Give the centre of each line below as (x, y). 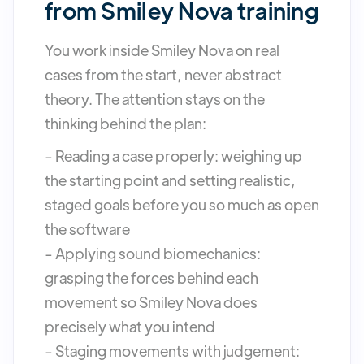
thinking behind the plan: (126, 123)
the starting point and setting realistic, (170, 180)
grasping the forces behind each (152, 278)
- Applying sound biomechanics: (153, 253)
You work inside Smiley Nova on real (162, 50)
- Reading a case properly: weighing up (173, 156)
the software (87, 229)
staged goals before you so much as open (182, 205)
